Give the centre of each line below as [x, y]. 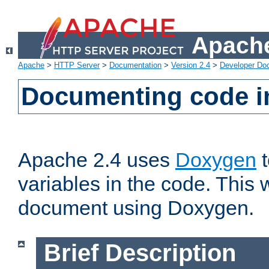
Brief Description [140, 253]
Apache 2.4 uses [97, 160]
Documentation [135, 65]
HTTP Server [77, 65]
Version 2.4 [191, 65]
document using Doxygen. [136, 208]
